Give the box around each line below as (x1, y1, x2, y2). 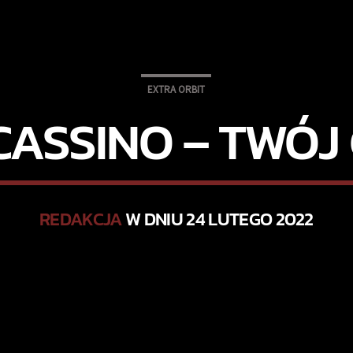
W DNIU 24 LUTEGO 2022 (121, 206, 314, 233)
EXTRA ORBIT (147, 83, 205, 96)
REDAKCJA (39, 206, 122, 233)
